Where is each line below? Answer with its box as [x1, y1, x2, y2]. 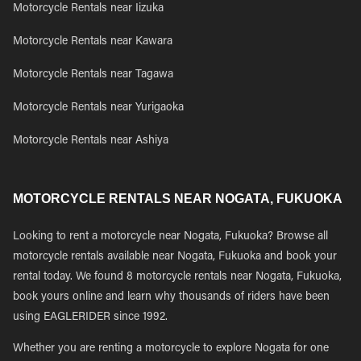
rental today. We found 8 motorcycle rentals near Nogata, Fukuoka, [13, 272, 342, 283]
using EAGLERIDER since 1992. [13, 312, 168, 323]
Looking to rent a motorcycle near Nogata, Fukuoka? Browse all [13, 231, 328, 243]
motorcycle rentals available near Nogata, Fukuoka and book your [13, 251, 337, 263]
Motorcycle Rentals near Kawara [13, 36, 172, 48]
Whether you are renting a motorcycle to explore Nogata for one [13, 343, 329, 355]
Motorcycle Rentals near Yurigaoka [13, 102, 184, 114]
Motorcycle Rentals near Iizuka [13, 3, 164, 15]
